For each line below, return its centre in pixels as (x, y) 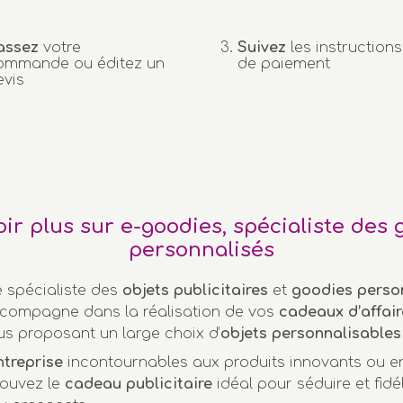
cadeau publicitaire (137, 384)
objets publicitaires (196, 290)
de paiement (284, 63)
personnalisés (201, 249)
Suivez (262, 47)
